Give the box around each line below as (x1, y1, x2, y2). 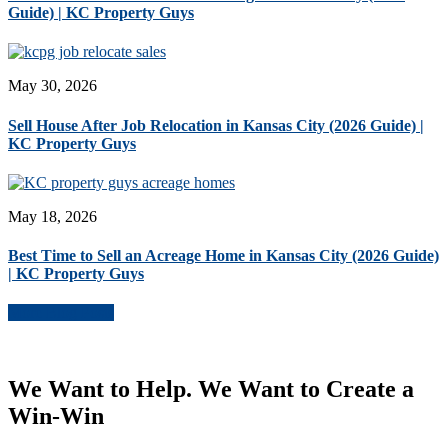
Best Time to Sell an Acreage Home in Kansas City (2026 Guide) (8, 247, 439, 265)
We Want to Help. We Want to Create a (8, 376, 414, 403)
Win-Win (8, 403, 104, 430)
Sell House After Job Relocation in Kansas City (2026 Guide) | (8, 116, 424, 134)
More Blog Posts (8, 304, 114, 322)
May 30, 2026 (8, 77, 97, 95)
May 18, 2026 (8, 207, 97, 225)
